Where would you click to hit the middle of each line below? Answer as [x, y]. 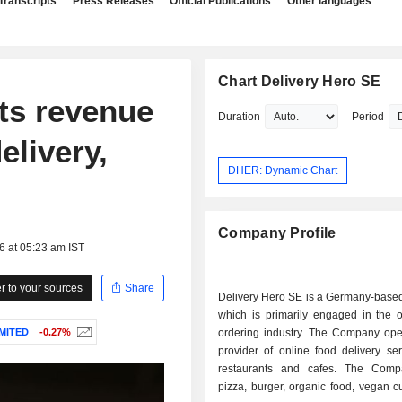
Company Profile [277, 233]
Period [368, 117]
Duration [240, 117]
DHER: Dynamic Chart [283, 170]
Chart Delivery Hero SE [300, 81]
